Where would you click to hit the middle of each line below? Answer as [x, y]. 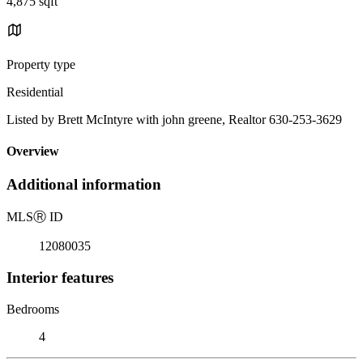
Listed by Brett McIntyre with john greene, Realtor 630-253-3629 [174, 119]
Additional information [84, 185]
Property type [41, 64]
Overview [33, 152]
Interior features [60, 277]
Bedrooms [33, 309]
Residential [35, 92]
